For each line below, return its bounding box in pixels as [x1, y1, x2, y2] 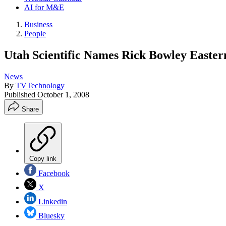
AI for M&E [24, 3, 64, 12]
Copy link [29, 154, 56, 162]
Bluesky [36, 211, 65, 220]
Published [4, 90, 37, 99]
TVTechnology [16, 81, 65, 90]
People [24, 29, 46, 38]
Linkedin [36, 197, 67, 206]
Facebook [36, 168, 70, 178]
